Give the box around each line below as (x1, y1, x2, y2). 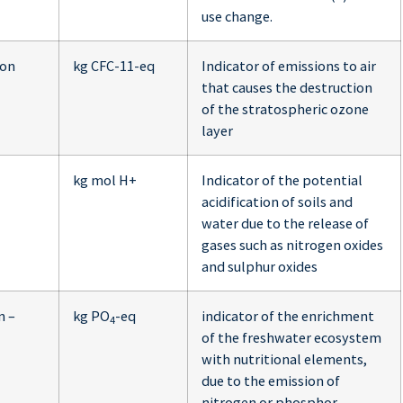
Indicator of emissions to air (201, 57, 376, 76)
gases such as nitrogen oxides (201, 236, 383, 255)
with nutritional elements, (201, 350, 367, 369)
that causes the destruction (201, 78, 372, 97)
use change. (201, 7, 273, 26)
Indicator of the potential (201, 171, 363, 190)
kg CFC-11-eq (73, 57, 155, 76)
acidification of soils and (201, 193, 353, 211)
